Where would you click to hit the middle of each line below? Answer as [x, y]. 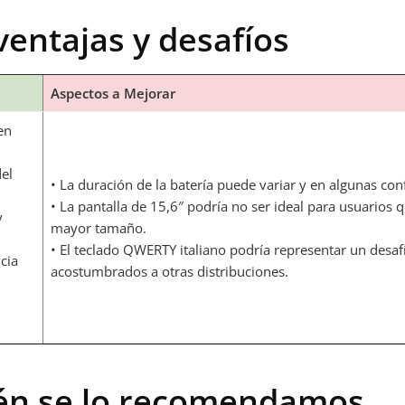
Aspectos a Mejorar [113, 93]
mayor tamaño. [99, 228]
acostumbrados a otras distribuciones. [170, 271]
